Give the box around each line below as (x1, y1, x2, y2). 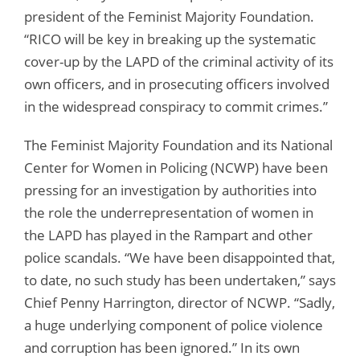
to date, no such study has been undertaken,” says (24, 270, 336, 289)
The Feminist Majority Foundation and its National (24, 135, 333, 154)
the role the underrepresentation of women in (24, 202, 313, 222)
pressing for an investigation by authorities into (24, 180, 317, 199)
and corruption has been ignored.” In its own (24, 337, 300, 357)
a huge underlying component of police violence (24, 315, 323, 334)
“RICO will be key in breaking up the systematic (24, 29, 316, 48)
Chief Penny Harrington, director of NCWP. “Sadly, (24, 292, 335, 312)
